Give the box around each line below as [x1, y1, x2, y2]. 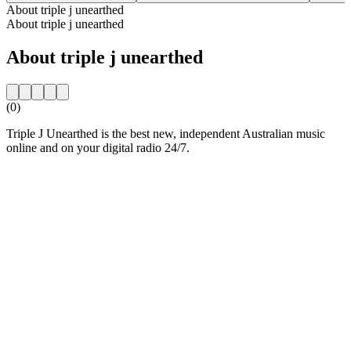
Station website [6, 167, 81, 181]
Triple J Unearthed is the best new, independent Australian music [6, 126, 325, 140]
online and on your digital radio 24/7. [6, 140, 190, 154]
